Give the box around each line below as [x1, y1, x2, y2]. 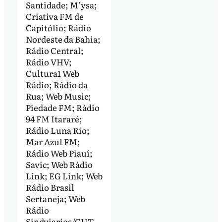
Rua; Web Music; [25, 89, 91, 102]
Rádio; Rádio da [25, 78, 88, 91]
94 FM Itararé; [25, 112, 82, 125]
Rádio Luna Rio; [25, 123, 90, 136]
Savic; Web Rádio [25, 158, 93, 170]
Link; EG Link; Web [25, 169, 103, 182]
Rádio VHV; [25, 55, 72, 68]
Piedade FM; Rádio [25, 101, 100, 113]
